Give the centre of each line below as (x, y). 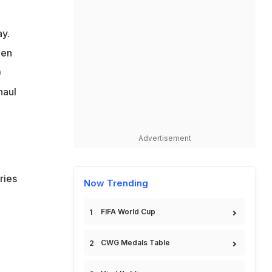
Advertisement (165, 138)
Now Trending (116, 183)
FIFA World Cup (128, 212)
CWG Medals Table (135, 243)
